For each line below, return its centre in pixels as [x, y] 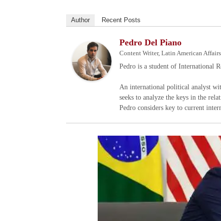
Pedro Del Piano [151, 43]
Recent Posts [121, 20]
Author [81, 20]
